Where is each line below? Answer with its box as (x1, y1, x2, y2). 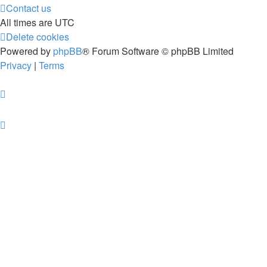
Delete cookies (6, 30, 69, 44)
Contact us (6, 1, 51, 15)
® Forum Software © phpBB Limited (82, 44, 234, 58)
